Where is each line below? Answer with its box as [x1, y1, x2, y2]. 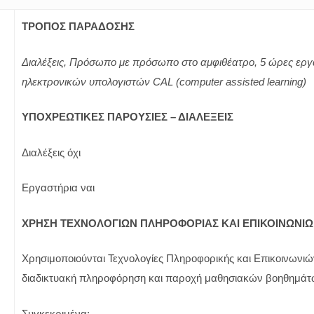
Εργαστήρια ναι [22, 182, 95, 193]
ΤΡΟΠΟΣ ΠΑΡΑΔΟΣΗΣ [22, 20, 135, 32]
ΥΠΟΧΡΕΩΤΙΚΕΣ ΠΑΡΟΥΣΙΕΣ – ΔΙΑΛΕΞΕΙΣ [22, 111, 233, 123]
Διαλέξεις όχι [22, 146, 81, 158]
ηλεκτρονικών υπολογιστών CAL [22, 75, 176, 88]
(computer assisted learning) [176, 75, 306, 88]
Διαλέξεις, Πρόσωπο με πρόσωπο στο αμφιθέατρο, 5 [22, 55, 268, 68]
